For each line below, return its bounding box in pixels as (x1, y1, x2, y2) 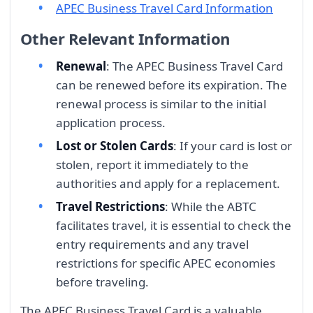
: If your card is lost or (173, 138, 292, 154)
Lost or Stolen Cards (56, 138, 173, 154)
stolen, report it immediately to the (56, 156, 249, 173)
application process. (56, 114, 166, 131)
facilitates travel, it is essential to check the (56, 217, 291, 234)
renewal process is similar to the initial (56, 95, 266, 112)
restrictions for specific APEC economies (56, 255, 275, 272)
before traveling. (56, 274, 149, 291)
